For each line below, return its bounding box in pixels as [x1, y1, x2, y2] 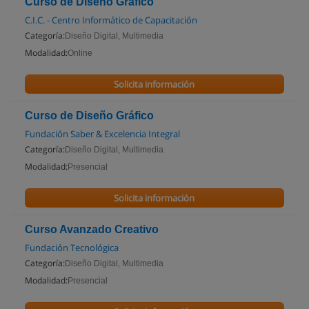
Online [68, 48, 92, 58]
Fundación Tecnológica [25, 241, 119, 254]
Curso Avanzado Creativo [25, 223, 159, 235]
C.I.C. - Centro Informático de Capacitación [25, 14, 197, 26]
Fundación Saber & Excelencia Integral [25, 128, 180, 140]
